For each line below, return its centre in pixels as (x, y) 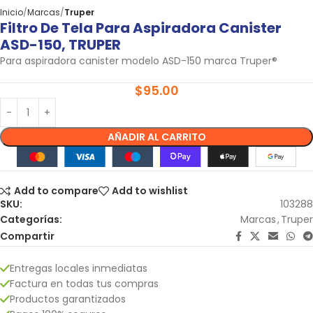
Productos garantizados (68, 299)
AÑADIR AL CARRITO (156, 137)
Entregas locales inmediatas (79, 268)
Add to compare (56, 191)
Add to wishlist (150, 191)
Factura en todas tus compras (84, 283)
